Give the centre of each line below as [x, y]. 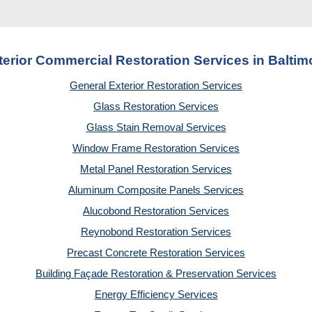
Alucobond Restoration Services [156, 211]
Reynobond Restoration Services [156, 232]
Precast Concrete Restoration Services [156, 253]
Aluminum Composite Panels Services [156, 190]
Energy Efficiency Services [156, 295]
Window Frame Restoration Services [156, 148]
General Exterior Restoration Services [156, 86]
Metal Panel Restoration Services [156, 169]
